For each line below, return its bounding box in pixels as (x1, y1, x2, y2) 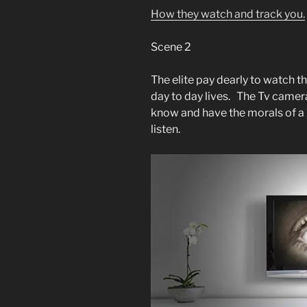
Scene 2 (151, 40, 191, 54)
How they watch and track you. (151, 8, 305, 21)
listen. (151, 123, 180, 136)
